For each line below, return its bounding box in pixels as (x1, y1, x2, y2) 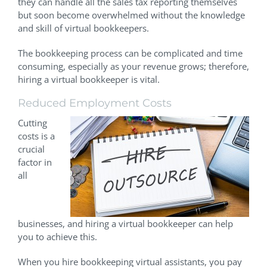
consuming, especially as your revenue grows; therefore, (18, 60, 249, 72)
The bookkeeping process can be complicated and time (18, 46, 243, 59)
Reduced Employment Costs (18, 96, 172, 110)
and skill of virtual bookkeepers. (18, 21, 149, 34)
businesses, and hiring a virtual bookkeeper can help (18, 218, 233, 230)
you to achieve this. (18, 231, 97, 243)
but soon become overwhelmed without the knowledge (18, 8, 245, 21)
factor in (18, 156, 52, 169)
